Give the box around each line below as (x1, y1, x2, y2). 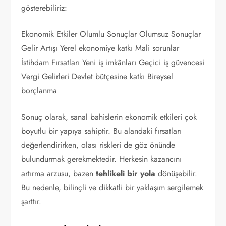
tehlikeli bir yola (96, 167, 156, 179)
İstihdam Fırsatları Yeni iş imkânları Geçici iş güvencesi (21, 56, 205, 68)
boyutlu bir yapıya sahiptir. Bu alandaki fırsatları (21, 125, 182, 137)
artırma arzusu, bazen (21, 167, 96, 179)
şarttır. (21, 196, 42, 207)
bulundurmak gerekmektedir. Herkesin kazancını (21, 153, 182, 165)
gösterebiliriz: (21, 2, 68, 14)
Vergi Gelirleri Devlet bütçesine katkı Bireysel (21, 71, 174, 82)
